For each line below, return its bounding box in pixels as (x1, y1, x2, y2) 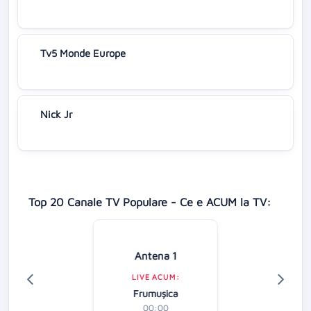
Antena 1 (134, 249, 177, 262)
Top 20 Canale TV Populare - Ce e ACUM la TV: (28, 194, 271, 208)
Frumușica (133, 287, 178, 299)
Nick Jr (40, 108, 73, 120)
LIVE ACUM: (131, 272, 180, 281)
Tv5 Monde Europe (40, 47, 126, 59)
